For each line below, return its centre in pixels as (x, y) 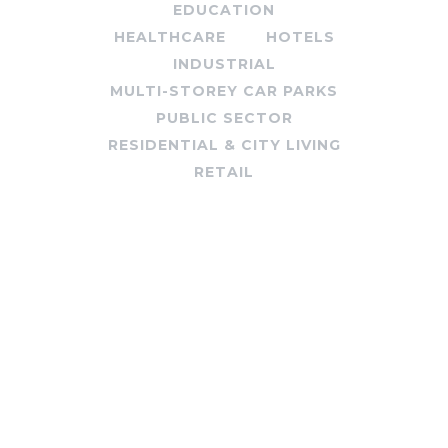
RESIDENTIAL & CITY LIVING (224, 145)
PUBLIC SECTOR (224, 118)
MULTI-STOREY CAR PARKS (224, 91)
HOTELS (300, 37)
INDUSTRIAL (224, 64)
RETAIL (224, 172)
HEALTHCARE (169, 37)
